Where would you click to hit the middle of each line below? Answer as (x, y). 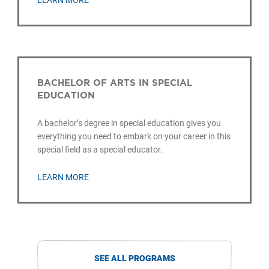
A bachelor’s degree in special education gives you (129, 123)
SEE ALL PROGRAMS (134, 258)
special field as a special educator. (100, 150)
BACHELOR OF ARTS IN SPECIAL (115, 83)
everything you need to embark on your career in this (134, 137)
